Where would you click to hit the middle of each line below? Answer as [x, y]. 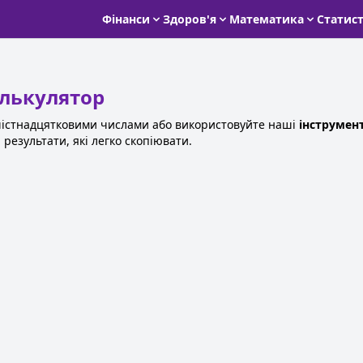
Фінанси [126, 19]
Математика [267, 19]
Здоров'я [190, 19]
